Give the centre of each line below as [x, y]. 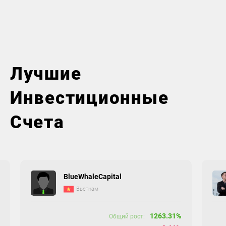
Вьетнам [88, 189]
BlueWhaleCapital [93, 176]
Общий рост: [127, 216]
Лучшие [46, 74]
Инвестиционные [90, 98]
